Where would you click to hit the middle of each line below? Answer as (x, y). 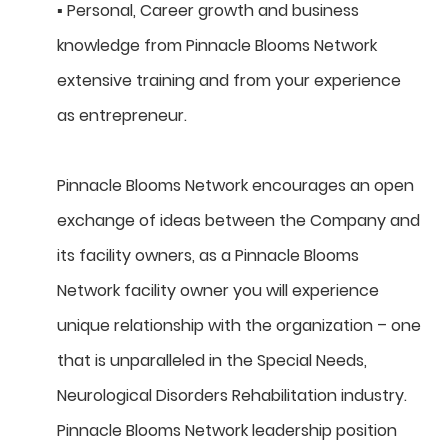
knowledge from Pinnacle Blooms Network (217, 46)
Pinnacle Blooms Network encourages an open (235, 186)
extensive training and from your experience (229, 81)
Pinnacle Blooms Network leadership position (227, 431)
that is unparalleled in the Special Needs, (212, 361)
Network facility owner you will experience (218, 291)
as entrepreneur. (122, 116)
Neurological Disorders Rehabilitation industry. (232, 396)
